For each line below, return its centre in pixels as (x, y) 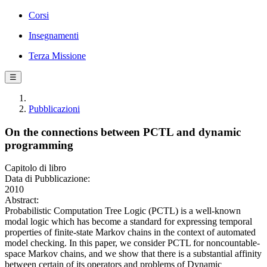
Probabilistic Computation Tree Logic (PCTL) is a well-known (123, 211)
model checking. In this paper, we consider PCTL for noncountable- (132, 243)
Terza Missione (57, 56)
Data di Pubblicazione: (47, 179)
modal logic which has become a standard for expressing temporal (128, 222)
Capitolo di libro (35, 168)
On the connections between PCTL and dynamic (123, 132)
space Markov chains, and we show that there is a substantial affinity (133, 254)
